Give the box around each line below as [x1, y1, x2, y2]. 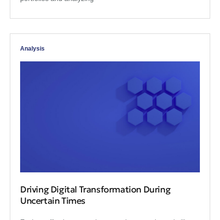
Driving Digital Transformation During [20, 183, 171, 195]
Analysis [20, 45, 45, 52]
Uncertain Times [20, 194, 85, 206]
